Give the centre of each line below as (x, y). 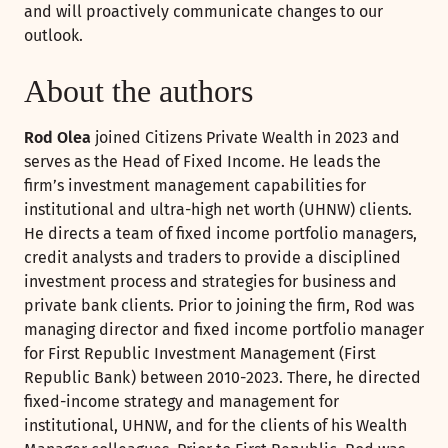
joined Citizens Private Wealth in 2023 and (245, 138)
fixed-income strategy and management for (181, 402)
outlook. (53, 36)
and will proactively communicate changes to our (203, 12)
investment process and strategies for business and (210, 282)
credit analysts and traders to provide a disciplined (212, 258)
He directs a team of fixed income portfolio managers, (220, 234)
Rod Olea (57, 138)
